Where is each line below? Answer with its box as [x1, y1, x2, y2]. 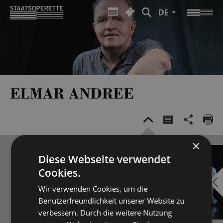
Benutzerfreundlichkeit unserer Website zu [38, 195, 185, 206]
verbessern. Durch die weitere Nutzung [38, 207, 172, 218]
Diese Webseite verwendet [38, 152, 171, 166]
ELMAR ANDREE [10, 83, 134, 103]
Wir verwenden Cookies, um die [38, 183, 148, 194]
